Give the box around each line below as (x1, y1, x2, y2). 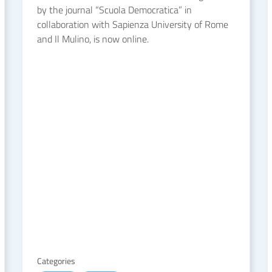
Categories (37, 254, 75, 267)
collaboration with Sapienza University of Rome (37, 17, 228, 32)
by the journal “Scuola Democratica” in (37, 2, 192, 17)
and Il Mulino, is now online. (37, 32, 149, 46)
